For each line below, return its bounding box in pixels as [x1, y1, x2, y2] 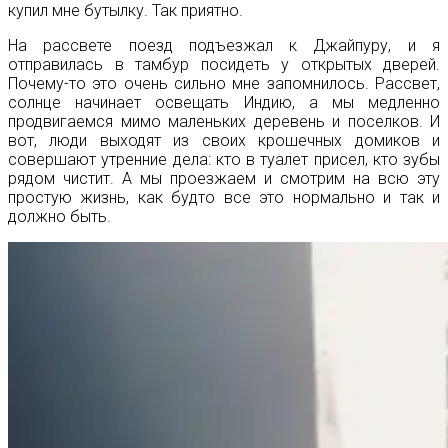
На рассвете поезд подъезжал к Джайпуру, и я [8, 35, 440, 55]
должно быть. [8, 206, 111, 226]
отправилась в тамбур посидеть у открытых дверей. [8, 54, 440, 74]
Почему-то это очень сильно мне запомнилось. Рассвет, [8, 73, 440, 93]
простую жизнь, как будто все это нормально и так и [8, 187, 440, 207]
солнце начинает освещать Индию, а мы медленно [8, 92, 440, 112]
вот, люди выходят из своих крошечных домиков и [8, 130, 440, 150]
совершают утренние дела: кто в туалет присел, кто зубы [8, 149, 440, 169]
